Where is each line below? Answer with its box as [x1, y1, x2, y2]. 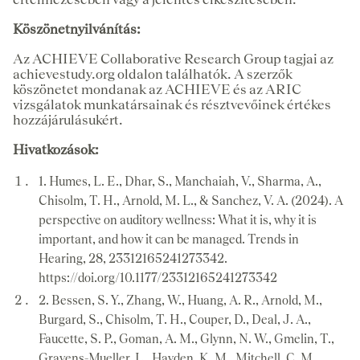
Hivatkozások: [13, 141, 99, 157]
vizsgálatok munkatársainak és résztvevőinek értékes [13, 96, 331, 112]
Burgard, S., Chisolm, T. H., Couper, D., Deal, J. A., [39, 312, 311, 326]
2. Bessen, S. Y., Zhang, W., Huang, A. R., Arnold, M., [39, 292, 322, 307]
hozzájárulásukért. [13, 111, 123, 128]
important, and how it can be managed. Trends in [39, 231, 299, 246]
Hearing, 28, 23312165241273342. [39, 251, 227, 265]
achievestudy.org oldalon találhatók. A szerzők [13, 65, 292, 82]
